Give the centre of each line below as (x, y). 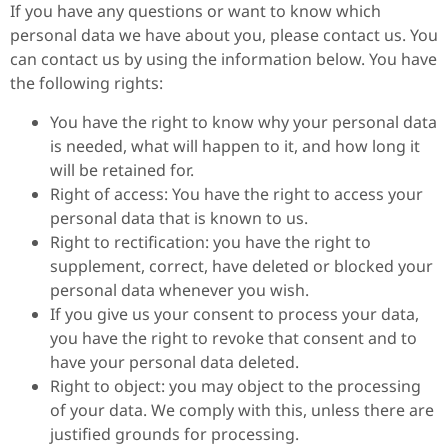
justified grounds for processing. (174, 433)
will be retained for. (122, 169)
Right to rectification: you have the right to (210, 241)
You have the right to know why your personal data (243, 121)
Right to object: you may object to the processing (235, 385)
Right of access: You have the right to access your (236, 193)
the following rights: (86, 83)
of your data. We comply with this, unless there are (242, 409)
